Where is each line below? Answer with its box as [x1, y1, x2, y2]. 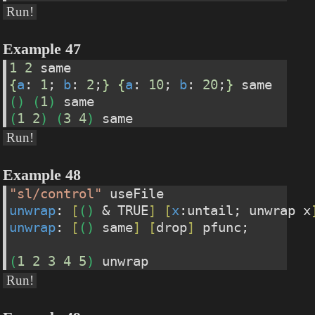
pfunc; [195, 219, 250, 235]
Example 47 [3, 40, 82, 58]
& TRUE [94, 202, 149, 218]
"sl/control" [9, 186, 103, 201]
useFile [102, 186, 165, 201]
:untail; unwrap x [179, 202, 311, 218]
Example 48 [3, 166, 82, 184]
